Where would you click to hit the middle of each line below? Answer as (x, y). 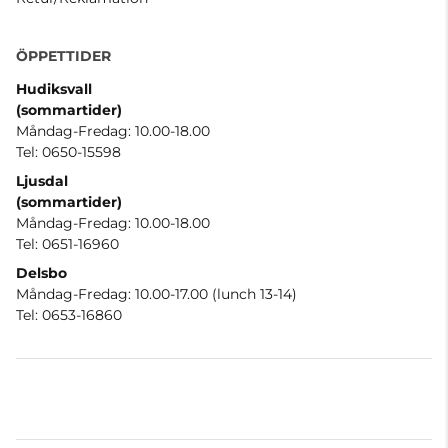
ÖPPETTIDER (63, 55)
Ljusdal (42, 180)
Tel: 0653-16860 (69, 314)
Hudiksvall (54, 88)
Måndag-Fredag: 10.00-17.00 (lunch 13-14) (156, 293)
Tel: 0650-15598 (68, 151)
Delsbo (41, 272)
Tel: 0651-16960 (67, 243)
